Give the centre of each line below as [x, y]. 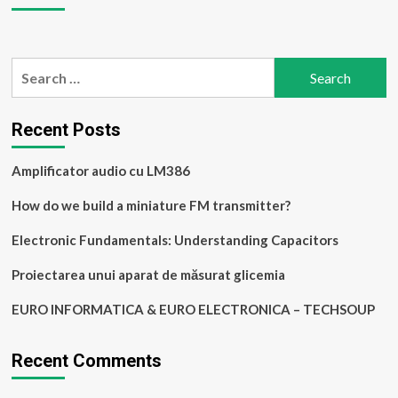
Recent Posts [66, 130]
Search [33, 68]
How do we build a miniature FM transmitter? [151, 205]
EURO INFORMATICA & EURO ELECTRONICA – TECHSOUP [193, 309]
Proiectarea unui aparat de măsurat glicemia [148, 275]
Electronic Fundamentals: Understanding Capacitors [175, 240]
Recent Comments [86, 361]
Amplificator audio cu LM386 [100, 171]
